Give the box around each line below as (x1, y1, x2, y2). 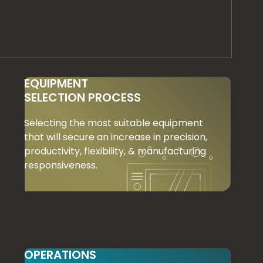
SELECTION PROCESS (23, 89, 141, 106)
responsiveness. (23, 159, 97, 173)
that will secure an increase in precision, (23, 130, 207, 144)
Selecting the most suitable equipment (23, 116, 203, 130)
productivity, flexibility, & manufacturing (23, 144, 206, 159)
